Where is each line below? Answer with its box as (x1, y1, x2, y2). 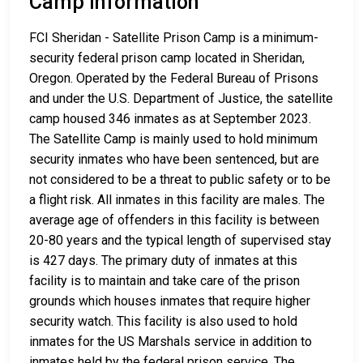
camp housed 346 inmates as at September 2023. (29, 111, 311, 127)
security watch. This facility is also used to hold (29, 314, 297, 330)
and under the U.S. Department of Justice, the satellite (29, 91, 333, 107)
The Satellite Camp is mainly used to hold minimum (29, 131, 318, 147)
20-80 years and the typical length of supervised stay (29, 233, 331, 249)
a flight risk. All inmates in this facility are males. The (29, 192, 325, 208)
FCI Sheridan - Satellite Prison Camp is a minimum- (29, 30, 318, 46)
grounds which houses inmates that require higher (29, 293, 310, 310)
